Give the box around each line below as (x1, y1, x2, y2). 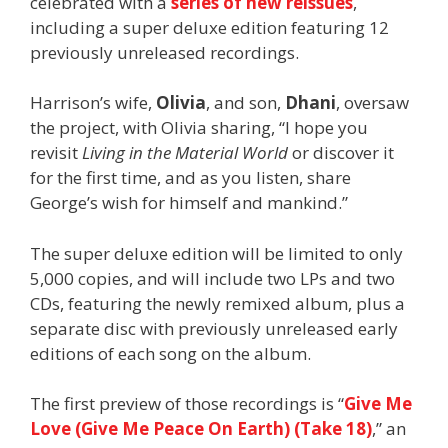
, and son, (206, 91, 285, 115)
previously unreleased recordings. (30, 40, 299, 64)
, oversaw (336, 91, 409, 115)
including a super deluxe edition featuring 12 (30, 15, 389, 39)
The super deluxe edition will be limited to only (30, 241, 403, 265)
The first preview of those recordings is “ (30, 392, 344, 416)
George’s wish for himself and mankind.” (30, 191, 348, 215)
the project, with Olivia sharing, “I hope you (30, 116, 368, 140)
